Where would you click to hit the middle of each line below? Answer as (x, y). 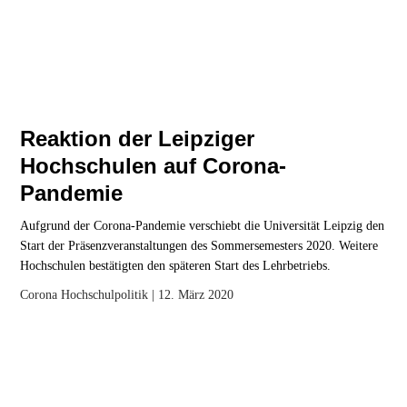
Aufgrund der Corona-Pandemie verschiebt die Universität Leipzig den (203, 226)
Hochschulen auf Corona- (154, 166)
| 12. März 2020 (191, 295)
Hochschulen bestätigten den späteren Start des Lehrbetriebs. (176, 266)
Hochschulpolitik (105, 295)
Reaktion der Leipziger (138, 139)
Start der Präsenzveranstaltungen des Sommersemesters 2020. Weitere (199, 246)
